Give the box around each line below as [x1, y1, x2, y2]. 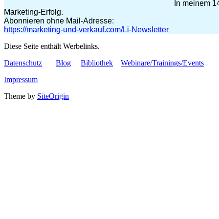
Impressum [4, 75, 38, 84]
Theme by [4, 92, 37, 101]
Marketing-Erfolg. [4, 8, 63, 17]
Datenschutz [4, 59, 42, 67]
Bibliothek [81, 59, 113, 67]
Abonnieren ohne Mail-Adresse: [4, 17, 114, 25]
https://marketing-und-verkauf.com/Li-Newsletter [4, 25, 169, 34]
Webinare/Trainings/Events [121, 59, 204, 67]
